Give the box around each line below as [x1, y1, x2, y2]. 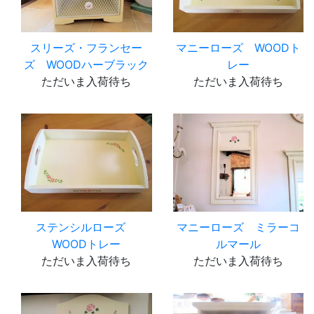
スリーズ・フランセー [30, 40, 143, 55]
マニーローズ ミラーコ [176, 219, 300, 234]
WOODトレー [52, 236, 121, 251]
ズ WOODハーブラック [24, 57, 149, 71]
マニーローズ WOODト [175, 40, 301, 55]
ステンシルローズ [36, 219, 137, 234]
